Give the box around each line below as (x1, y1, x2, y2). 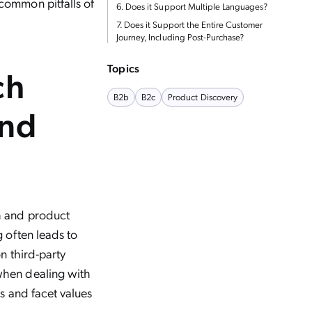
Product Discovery (168, 91, 237, 102)
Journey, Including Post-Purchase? (116, 31, 244, 42)
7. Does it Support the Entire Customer (116, 18, 263, 30)
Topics (107, 61, 140, 75)
